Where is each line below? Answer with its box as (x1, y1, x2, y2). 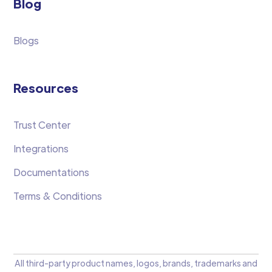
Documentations (13, 166, 90, 179)
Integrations (13, 142, 69, 155)
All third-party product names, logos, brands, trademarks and (15, 257, 257, 269)
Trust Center (13, 118, 71, 132)
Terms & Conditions (13, 189, 103, 203)
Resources (13, 80, 79, 96)
